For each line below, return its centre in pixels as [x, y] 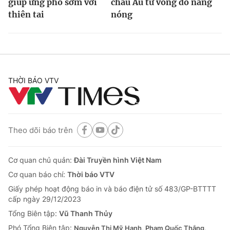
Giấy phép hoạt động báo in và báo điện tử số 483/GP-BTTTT [112, 189]
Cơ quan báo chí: [38, 175]
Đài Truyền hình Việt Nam [118, 160]
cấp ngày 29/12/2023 [45, 199]
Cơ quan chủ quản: [41, 160]
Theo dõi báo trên [41, 130]
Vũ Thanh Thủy [86, 214]
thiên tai [26, 15]
